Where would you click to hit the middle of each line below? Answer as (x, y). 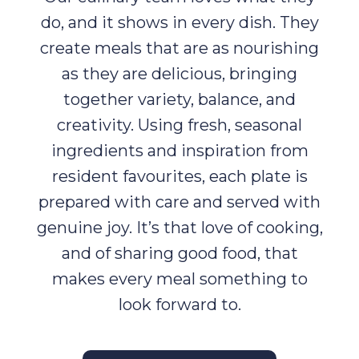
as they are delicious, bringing (179, 74)
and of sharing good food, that (179, 254)
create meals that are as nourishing (179, 48)
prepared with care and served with (179, 202)
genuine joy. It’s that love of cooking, (179, 228)
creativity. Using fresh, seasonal (179, 125)
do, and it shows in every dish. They (179, 23)
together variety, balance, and (179, 100)
